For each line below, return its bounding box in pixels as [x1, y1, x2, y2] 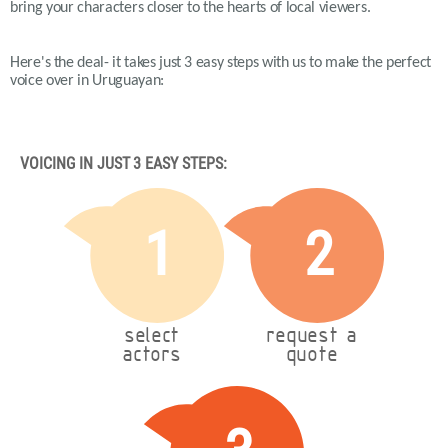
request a [266, 327, 357, 347]
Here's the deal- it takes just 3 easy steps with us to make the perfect [10, 55, 431, 71]
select [123, 327, 180, 347]
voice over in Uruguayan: [10, 73, 165, 89]
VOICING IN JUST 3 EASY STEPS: [20, 154, 227, 173]
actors [122, 346, 181, 366]
